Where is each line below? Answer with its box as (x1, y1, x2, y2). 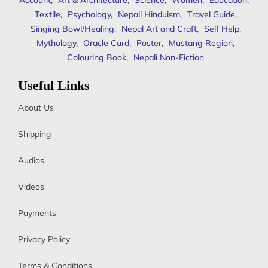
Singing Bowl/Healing (30, 23, 114, 35)
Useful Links (18, 78, 90, 93)
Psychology (67, 9, 111, 20)
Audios (18, 155, 44, 166)
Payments (18, 208, 56, 219)
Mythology (36, 38, 76, 49)
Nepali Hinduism (117, 9, 180, 20)
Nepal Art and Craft (121, 23, 197, 35)
